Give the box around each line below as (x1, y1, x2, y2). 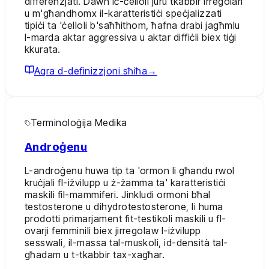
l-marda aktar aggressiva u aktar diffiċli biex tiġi (25, 31, 237, 43)
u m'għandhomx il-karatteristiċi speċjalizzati (25, 7, 222, 19)
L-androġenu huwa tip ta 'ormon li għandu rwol (25, 165, 235, 177)
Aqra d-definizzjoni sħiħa (34, 65, 147, 77)
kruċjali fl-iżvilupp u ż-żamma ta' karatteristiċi (25, 177, 226, 189)
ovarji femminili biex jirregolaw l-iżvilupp (25, 225, 201, 237)
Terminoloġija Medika (31, 116, 127, 128)
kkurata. (25, 43, 61, 55)
